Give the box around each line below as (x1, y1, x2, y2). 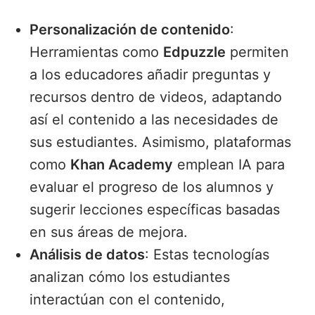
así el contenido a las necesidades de (30, 111, 279, 129)
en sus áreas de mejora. (30, 224, 188, 241)
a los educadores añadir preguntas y (30, 66, 271, 84)
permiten (226, 44, 290, 61)
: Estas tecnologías (145, 246, 270, 264)
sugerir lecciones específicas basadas (30, 201, 281, 219)
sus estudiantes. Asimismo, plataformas (30, 134, 292, 151)
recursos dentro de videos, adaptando (30, 89, 283, 106)
